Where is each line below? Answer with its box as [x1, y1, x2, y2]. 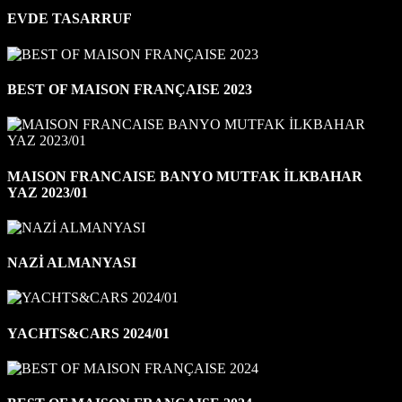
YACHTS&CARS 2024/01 [7, 325, 170, 341]
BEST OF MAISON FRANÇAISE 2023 [7, 81, 252, 97]
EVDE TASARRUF [7, 11, 132, 27]
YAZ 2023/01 [7, 184, 88, 200]
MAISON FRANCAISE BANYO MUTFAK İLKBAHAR [7, 168, 363, 184]
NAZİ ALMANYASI [7, 255, 136, 271]
